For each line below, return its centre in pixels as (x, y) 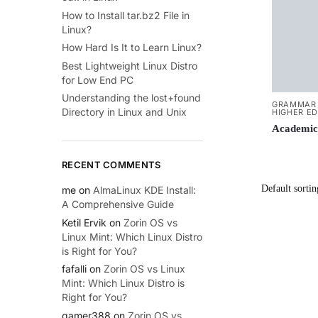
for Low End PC (98, 79)
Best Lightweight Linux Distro (130, 65)
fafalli (74, 269)
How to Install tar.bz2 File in (126, 15)
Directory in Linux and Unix (124, 112)
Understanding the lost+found (131, 98)
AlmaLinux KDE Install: (144, 190)
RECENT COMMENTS (111, 164)
